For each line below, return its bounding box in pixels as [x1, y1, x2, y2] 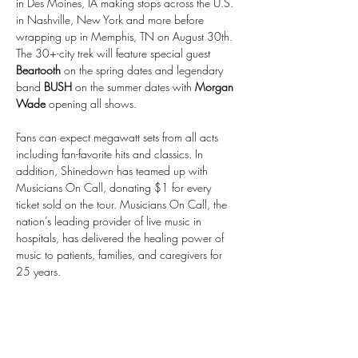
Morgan [195, 79, 237, 94]
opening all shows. [49, 96, 137, 111]
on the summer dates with [72, 79, 195, 94]
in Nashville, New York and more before [16, 12, 207, 27]
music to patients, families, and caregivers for [16, 247, 225, 262]
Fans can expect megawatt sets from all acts [16, 129, 221, 145]
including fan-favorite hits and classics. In [16, 146, 206, 161]
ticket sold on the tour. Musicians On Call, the [16, 197, 230, 212]
